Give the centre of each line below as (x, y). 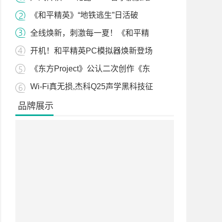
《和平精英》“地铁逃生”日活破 (84, 15)
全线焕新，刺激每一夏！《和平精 (90, 33)
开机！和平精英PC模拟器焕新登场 (91, 51)
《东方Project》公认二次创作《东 (90, 69)
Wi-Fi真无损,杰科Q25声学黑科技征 (92, 86)
